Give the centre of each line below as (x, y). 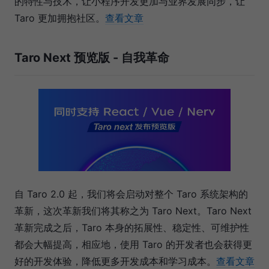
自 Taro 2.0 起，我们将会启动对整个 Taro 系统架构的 (131, 194)
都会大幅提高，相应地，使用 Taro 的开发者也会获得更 (133, 244)
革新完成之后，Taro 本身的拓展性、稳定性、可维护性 (132, 227)
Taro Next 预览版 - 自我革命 (92, 58)
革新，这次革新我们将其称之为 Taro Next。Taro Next (133, 210)
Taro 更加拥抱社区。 (60, 18)
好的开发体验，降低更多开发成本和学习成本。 (115, 261)
